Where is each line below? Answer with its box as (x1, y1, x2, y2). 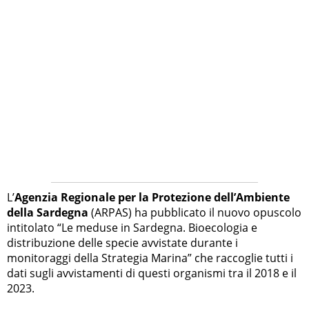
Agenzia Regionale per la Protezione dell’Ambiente (14, 190, 290, 206)
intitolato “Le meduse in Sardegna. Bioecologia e (7, 220, 257, 236)
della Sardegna (7, 205, 88, 221)
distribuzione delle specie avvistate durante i (7, 235, 238, 251)
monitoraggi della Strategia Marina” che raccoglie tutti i (7, 250, 293, 266)
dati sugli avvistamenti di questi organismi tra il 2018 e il (7, 266, 297, 281)
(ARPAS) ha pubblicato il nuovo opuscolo (88, 205, 301, 221)
